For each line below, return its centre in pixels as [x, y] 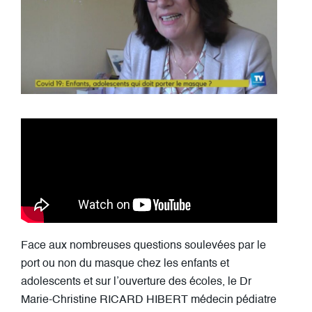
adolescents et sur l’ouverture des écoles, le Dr [136, 282]
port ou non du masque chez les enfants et [125, 264]
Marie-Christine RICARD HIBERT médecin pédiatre [149, 300]
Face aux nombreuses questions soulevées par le [143, 245]
